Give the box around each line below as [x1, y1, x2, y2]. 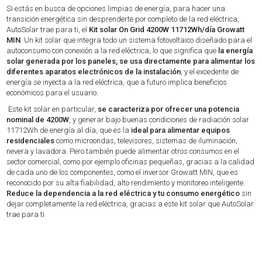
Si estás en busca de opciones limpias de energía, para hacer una [6, 4, 226, 13]
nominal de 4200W [6, 115, 70, 124]
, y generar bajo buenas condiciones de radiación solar [69, 115, 250, 124]
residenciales [6, 136, 55, 145]
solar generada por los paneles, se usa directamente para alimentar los [6, 57, 256, 65]
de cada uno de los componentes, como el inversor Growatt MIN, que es [6, 168, 239, 177]
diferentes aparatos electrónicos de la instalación [6, 67, 181, 76]
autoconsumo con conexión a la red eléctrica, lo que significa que [6, 46, 217, 55]
